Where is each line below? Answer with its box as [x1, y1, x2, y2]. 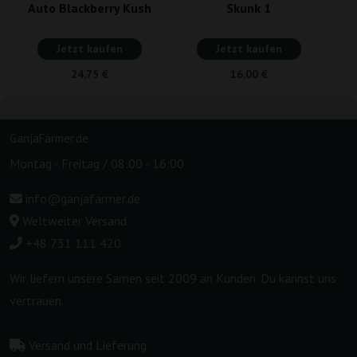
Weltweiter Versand [19, 212, 127, 229]
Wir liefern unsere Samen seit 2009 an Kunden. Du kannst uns [10, 269, 336, 286]
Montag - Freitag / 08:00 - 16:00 [10, 155, 184, 171]
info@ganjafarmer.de [22, 190, 140, 206]
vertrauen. [10, 292, 64, 308]
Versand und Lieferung [29, 336, 147, 353]
